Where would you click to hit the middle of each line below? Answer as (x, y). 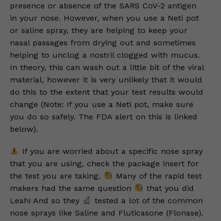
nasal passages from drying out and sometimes (103, 43)
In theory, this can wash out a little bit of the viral (107, 67)
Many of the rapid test (157, 176)
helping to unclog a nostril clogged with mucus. (105, 55)
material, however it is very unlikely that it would (106, 80)
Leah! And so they (46, 201)
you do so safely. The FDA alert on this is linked (104, 117)
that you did (168, 188)
